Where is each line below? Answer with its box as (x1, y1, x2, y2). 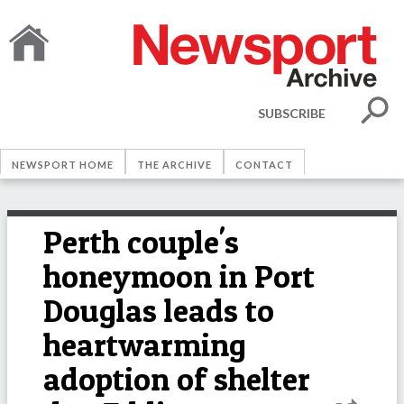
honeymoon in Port (43, 257, 315, 296)
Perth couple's (43, 223, 239, 262)
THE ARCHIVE (137, 159, 212, 170)
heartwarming (43, 326, 246, 364)
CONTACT (235, 159, 293, 170)
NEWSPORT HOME (12, 159, 114, 170)
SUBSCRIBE (258, 105, 326, 121)
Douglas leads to (43, 291, 274, 330)
